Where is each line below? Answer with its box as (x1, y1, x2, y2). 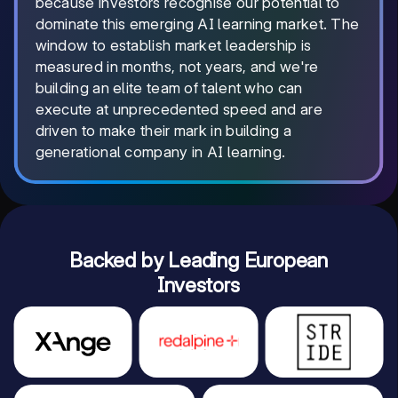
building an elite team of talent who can (35, 79, 303, 97)
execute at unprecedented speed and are (35, 100, 322, 118)
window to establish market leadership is (35, 36, 312, 54)
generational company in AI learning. (35, 143, 286, 161)
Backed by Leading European (69, 248, 328, 273)
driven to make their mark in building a (35, 122, 292, 139)
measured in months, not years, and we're (35, 58, 319, 76)
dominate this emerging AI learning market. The (35, 15, 360, 33)
